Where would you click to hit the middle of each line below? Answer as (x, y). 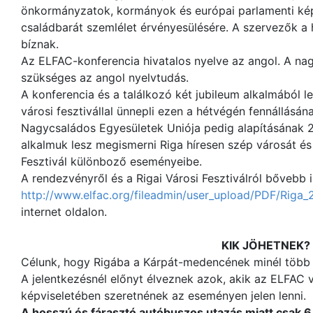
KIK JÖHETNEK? (265, 245)
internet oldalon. (64, 212)
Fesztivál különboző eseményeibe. (111, 161)
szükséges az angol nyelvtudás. (105, 78)
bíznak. (40, 44)
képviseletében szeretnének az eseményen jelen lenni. (163, 296)
